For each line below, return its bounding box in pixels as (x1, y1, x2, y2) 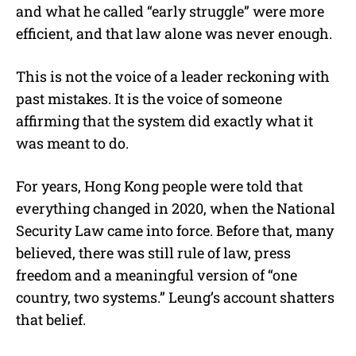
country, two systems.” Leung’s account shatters (16, 287, 335, 307)
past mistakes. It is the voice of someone (16, 88, 282, 108)
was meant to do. (16, 133, 129, 153)
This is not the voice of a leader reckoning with (16, 66, 330, 86)
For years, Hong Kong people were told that (16, 176, 303, 195)
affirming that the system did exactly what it (16, 110, 313, 130)
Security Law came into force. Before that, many (16, 220, 334, 240)
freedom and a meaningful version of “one (16, 265, 297, 284)
